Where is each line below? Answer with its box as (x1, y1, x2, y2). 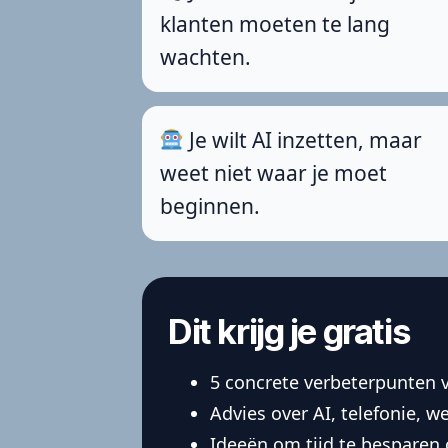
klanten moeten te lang (160, 9, 390, 38)
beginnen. (160, 191, 260, 220)
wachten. (160, 42, 251, 71)
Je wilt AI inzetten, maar (183, 125, 422, 154)
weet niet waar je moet (160, 158, 387, 187)
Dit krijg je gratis (168, 310, 410, 352)
